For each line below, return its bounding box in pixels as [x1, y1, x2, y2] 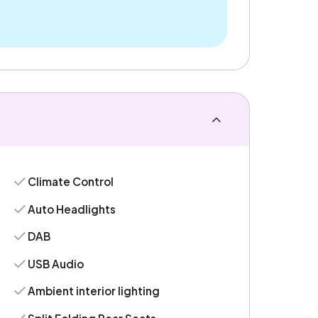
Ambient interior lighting [28, 284, 160, 298]
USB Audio [28, 256, 84, 270]
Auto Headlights [28, 202, 116, 216]
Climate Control [28, 175, 114, 189]
